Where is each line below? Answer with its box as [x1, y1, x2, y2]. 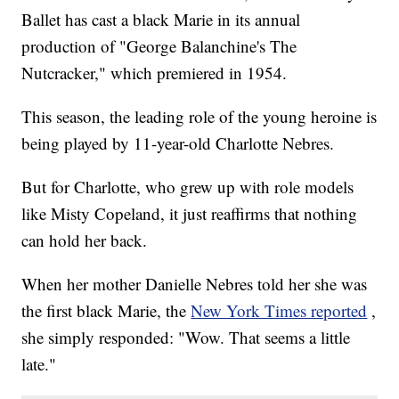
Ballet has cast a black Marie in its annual [21, 8, 301, 31]
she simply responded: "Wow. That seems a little [21, 326, 351, 349]
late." [21, 353, 57, 376]
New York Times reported [191, 299, 368, 322]
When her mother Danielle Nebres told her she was [21, 273, 368, 296]
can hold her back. [21, 229, 148, 252]
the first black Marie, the [21, 299, 191, 322]
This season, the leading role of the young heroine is [21, 105, 378, 128]
